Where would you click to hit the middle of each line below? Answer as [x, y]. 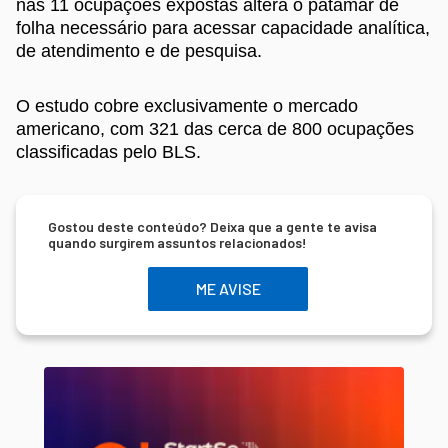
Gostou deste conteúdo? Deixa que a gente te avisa [212, 226]
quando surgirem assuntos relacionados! [177, 242]
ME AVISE [228, 289]
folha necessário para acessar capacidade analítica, [223, 27]
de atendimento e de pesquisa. [139, 50]
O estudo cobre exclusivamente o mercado [187, 105]
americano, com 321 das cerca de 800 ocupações [215, 128]
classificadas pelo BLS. [108, 151]
